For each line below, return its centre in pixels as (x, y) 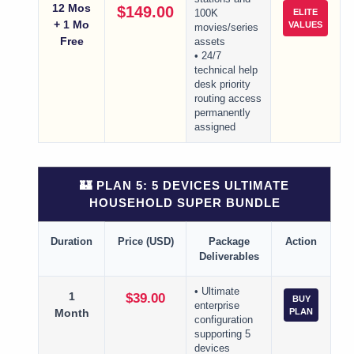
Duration (72, 242)
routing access (228, 99)
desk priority (222, 85)
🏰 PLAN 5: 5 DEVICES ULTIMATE (185, 186)
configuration (224, 320)
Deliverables (229, 257)
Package (229, 242)
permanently (222, 113)
